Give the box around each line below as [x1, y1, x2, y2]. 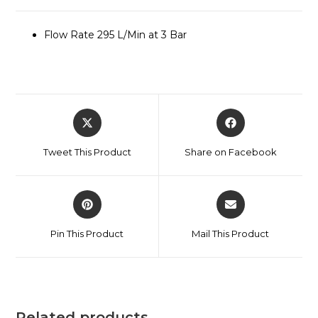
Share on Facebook [184, 146, 277, 158]
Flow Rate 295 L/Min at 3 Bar [44, 28, 187, 42]
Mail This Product [192, 228, 270, 240]
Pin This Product [50, 228, 124, 240]
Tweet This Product [43, 146, 131, 158]
